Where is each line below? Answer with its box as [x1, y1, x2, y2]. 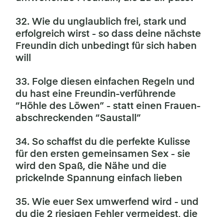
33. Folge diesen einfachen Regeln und [15, 77, 195, 87]
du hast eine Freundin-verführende [15, 89, 176, 99]
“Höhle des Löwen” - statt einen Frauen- [15, 101, 201, 111]
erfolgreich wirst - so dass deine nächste [15, 29, 201, 39]
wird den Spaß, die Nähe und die [15, 161, 167, 171]
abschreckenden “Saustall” [15, 113, 141, 124]
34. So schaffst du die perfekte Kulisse [15, 137, 190, 147]
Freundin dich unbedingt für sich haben [15, 41, 197, 51]
